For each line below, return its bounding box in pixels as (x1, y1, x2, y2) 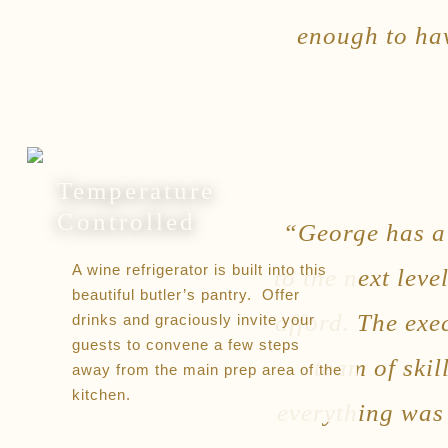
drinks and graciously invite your (71, 311, 315, 329)
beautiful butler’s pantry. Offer (71, 286, 300, 304)
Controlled (56, 208, 196, 236)
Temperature (56, 177, 215, 205)
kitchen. (71, 386, 131, 404)
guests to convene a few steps (71, 336, 300, 354)
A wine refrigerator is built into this (71, 261, 327, 279)
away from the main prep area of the (71, 361, 342, 379)
